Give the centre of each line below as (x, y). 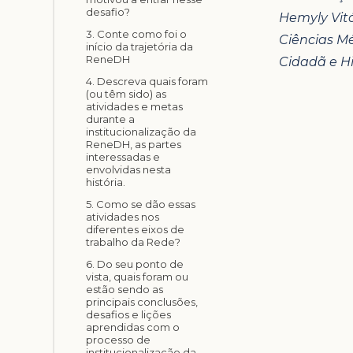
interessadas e (123, 156)
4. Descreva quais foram (147, 81)
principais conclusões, (142, 301)
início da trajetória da (140, 46)
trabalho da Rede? (134, 242)
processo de (119, 339)
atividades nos (123, 216)
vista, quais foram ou (137, 276)
